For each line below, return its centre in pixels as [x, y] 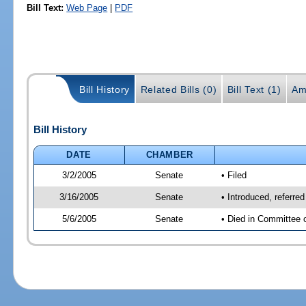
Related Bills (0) [179, 90]
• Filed [234, 175]
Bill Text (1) [254, 90]
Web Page [87, 8]
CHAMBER [170, 154]
